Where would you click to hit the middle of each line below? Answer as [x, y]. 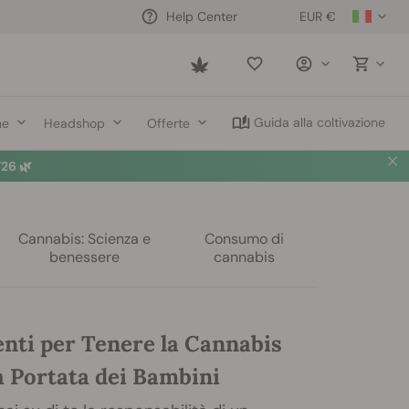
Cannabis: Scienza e [85, 239]
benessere [85, 257]
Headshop [75, 123]
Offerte [169, 123]
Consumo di [245, 239]
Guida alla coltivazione [320, 122]
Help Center [202, 16]
